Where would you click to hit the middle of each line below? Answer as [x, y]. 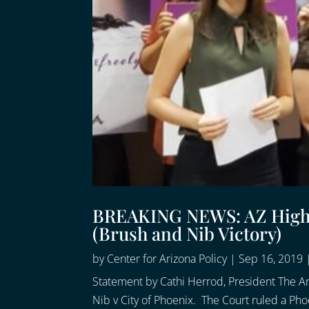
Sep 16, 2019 [271, 259]
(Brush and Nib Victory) [187, 234]
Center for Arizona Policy [167, 259]
